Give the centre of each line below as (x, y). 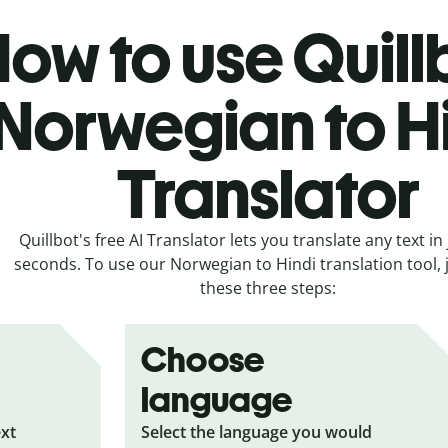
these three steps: (268, 287)
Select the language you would (257, 431)
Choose (203, 359)
